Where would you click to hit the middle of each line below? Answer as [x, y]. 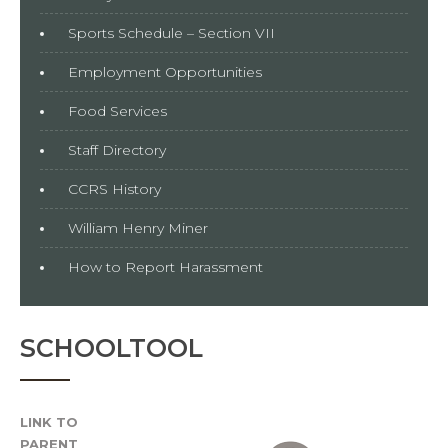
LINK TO [49, 421]
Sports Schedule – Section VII [171, 32]
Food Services [117, 110]
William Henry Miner [138, 227]
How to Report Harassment [165, 266]
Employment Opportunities [165, 71]
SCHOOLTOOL [111, 347]
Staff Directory [117, 149]
